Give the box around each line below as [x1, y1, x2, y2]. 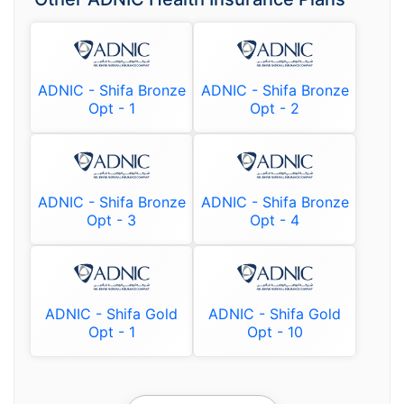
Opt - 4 [250, 210, 299, 229]
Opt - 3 [87, 210, 136, 229]
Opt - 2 [250, 98, 299, 117]
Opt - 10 [246, 322, 303, 341]
